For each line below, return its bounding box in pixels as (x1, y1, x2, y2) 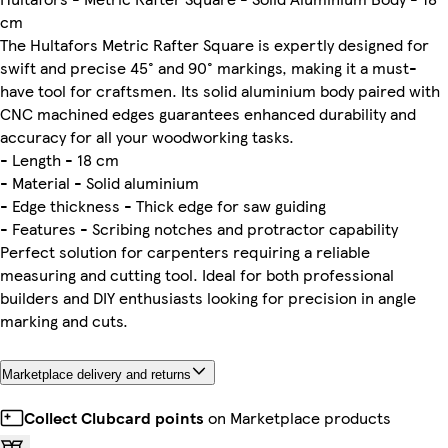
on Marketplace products (204, 405, 391, 429)
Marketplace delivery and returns (2, 366, 191, 382)
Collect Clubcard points (24, 405, 204, 429)
